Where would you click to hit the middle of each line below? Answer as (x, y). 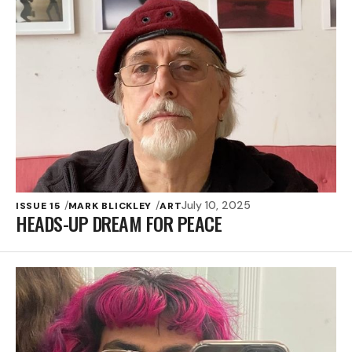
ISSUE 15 (38, 205)
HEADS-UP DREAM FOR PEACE (119, 223)
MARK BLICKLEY (110, 205)
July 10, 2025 (216, 205)
